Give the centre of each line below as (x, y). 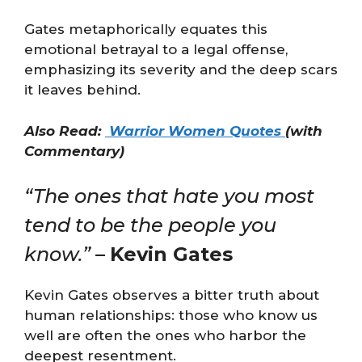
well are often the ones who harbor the (165, 335)
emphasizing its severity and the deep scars (181, 69)
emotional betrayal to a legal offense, (156, 49)
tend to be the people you (150, 225)
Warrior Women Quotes (195, 130)
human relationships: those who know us (171, 315)
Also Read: (65, 130)
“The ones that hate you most (169, 196)
